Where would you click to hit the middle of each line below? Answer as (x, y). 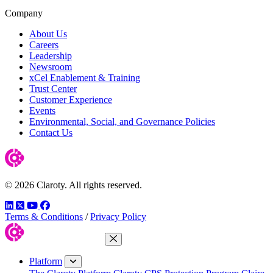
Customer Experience (71, 99)
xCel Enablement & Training (85, 77)
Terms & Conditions (44, 216)
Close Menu (133, 247)
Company (24, 13)
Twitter (40, 205)
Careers (44, 44)
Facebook (68, 205)
